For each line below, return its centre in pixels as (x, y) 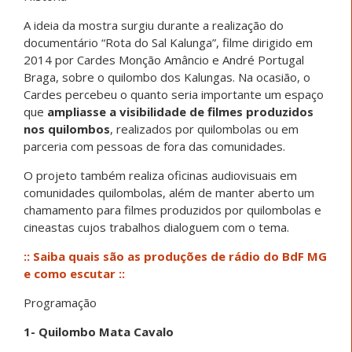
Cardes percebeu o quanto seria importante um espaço (174, 94)
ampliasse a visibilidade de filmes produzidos (180, 111)
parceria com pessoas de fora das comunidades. (154, 146)
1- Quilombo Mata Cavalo (99, 331)
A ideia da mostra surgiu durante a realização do (154, 25)
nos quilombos (67, 128)
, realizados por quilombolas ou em (204, 128)
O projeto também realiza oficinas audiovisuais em (160, 175)
